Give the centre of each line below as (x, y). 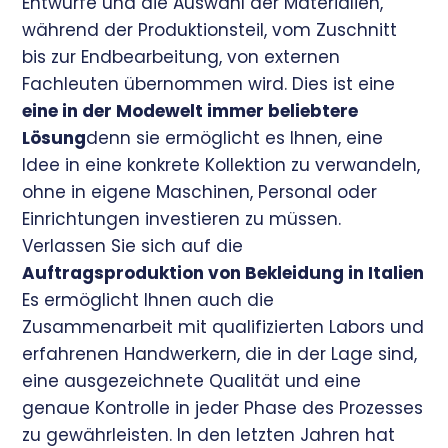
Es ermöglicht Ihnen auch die (148, 300)
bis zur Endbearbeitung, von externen (181, 57)
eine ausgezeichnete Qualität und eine (192, 381)
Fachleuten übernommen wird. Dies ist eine (209, 84)
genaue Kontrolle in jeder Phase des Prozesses (223, 408)
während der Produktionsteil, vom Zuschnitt (210, 30)
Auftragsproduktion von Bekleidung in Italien (223, 273)
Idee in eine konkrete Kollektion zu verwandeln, (221, 165)
